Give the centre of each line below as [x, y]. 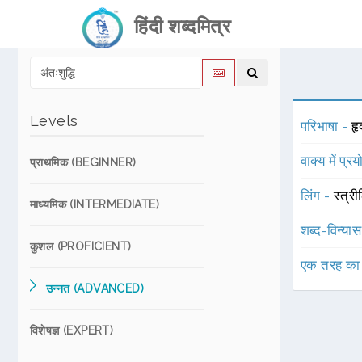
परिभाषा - [326, 126]
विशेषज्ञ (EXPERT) [72, 330]
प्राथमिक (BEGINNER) [83, 162]
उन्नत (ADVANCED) [95, 288]
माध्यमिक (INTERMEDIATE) [95, 204]
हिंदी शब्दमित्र [177, 26]
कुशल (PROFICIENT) [81, 246]
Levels [54, 121]
